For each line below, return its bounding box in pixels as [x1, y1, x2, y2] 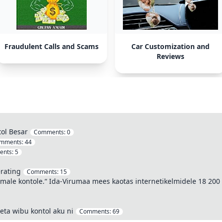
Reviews [157, 52, 184, 61]
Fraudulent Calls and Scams [4, 42, 99, 51]
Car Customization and [131, 42, 210, 51]
